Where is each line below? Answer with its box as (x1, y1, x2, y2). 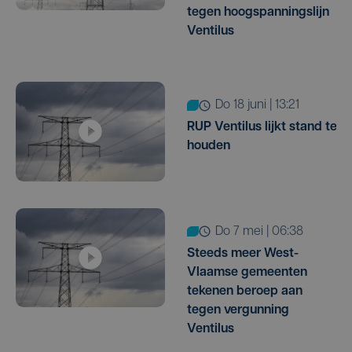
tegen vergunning (187, 303, 289, 317)
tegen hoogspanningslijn (187, 6, 329, 20)
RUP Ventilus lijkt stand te (187, 121, 337, 134)
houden (187, 140, 230, 153)
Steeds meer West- (187, 247, 299, 260)
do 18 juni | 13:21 (223, 99, 299, 112)
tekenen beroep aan (187, 284, 302, 298)
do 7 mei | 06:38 (223, 225, 303, 238)
